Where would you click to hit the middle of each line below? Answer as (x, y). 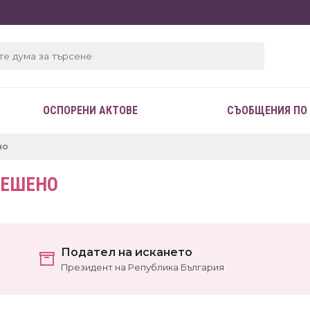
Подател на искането (126, 252)
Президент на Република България (142, 267)
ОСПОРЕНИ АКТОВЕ (91, 110)
